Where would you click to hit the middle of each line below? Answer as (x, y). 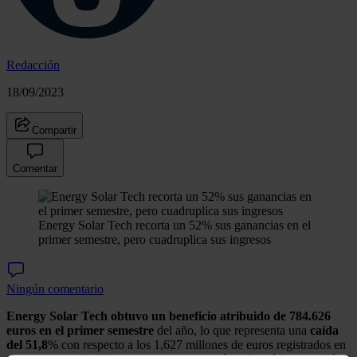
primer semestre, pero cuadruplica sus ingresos (155, 239)
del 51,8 (27, 344)
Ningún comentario (55, 288)
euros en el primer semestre (80, 330)
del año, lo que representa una (232, 330)
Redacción (33, 65)
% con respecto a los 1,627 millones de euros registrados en (197, 344)
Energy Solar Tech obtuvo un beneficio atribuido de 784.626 (169, 316)
